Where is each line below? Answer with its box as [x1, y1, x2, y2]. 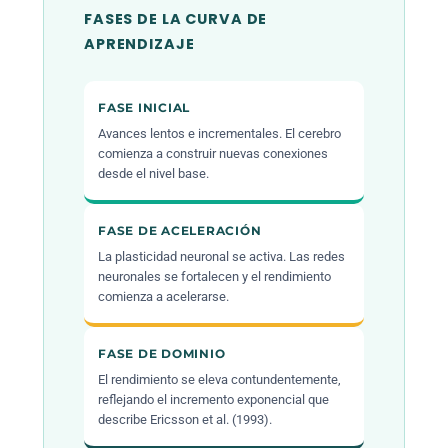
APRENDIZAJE [84, 34, 195, 55]
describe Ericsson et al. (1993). [98, 412, 273, 428]
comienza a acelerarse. [98, 289, 230, 305]
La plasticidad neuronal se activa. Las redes [98, 249, 346, 265]
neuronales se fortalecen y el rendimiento [98, 269, 332, 285]
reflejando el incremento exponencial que [98, 392, 330, 408]
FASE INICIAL [98, 100, 191, 116]
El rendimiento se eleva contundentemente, [98, 372, 342, 388]
